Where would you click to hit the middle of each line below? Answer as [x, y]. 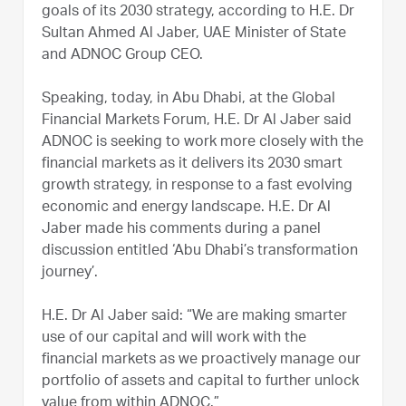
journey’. [70, 273]
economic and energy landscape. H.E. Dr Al [186, 208]
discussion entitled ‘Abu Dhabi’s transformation [200, 251]
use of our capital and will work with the [174, 338]
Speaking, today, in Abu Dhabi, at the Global [188, 99]
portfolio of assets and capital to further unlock [200, 382]
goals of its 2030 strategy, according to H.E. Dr [198, 12]
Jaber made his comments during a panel [181, 230]
